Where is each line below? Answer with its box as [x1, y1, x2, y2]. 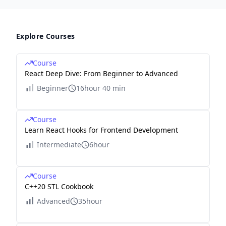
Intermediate [37, 140, 81, 149]
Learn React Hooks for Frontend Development [25, 125, 178, 135]
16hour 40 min [76, 83, 126, 93]
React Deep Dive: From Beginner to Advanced [25, 69, 178, 78]
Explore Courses [16, 31, 75, 41]
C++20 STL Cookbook [25, 182, 93, 191]
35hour [78, 196, 102, 206]
